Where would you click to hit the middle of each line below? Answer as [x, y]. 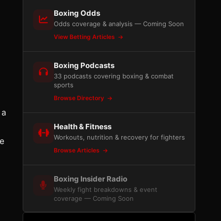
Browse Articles [77, 150]
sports [64, 85]
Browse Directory [80, 98]
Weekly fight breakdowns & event [106, 189]
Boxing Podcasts [84, 65]
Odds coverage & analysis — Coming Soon [119, 24]
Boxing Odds [77, 13]
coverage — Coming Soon [94, 198]
